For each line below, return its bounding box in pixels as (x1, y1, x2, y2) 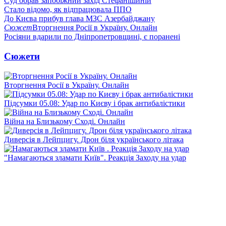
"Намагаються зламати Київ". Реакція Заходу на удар (4, 153, 186, 162)
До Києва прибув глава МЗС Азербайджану (4, 14, 155, 23)
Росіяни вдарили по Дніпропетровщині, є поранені (4, 32, 180, 41)
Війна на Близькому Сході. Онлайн (4, 117, 125, 126)
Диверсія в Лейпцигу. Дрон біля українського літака (4, 135, 184, 144)
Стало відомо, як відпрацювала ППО (4, 5, 132, 14)
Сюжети (4, 50, 40, 62)
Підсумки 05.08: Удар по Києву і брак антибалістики (4, 98, 185, 107)
